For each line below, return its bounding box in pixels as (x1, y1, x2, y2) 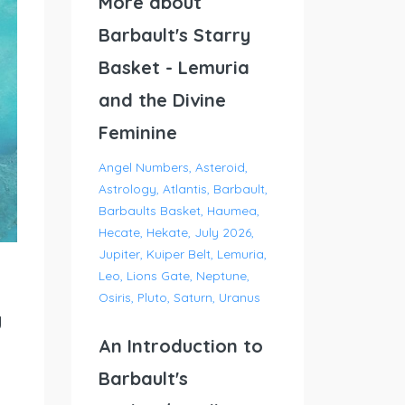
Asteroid (194, 159, 245, 174)
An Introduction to (98, 334, 263, 357)
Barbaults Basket (98, 202, 201, 218)
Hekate (146, 224, 188, 240)
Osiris (98, 289, 131, 305)
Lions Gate (126, 268, 190, 283)
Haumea (206, 202, 257, 218)
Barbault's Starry (98, 24, 250, 46)
